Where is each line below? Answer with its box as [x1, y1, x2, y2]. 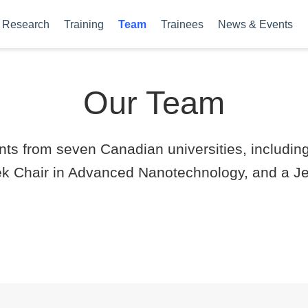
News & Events [218, 18, 293, 30]
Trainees [161, 18, 203, 30]
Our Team [83, 85, 225, 121]
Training [64, 18, 104, 30]
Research [2, 18, 49, 30]
